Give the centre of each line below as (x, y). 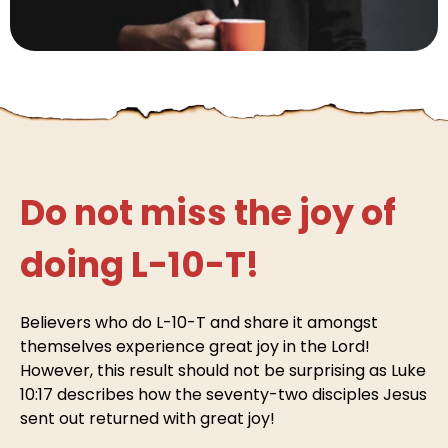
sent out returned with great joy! (147, 418)
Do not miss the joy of (208, 212)
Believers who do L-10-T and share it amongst (199, 322)
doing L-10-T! (139, 264)
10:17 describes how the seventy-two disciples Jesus (223, 394)
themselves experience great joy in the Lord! (195, 346)
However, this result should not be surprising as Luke (223, 370)
